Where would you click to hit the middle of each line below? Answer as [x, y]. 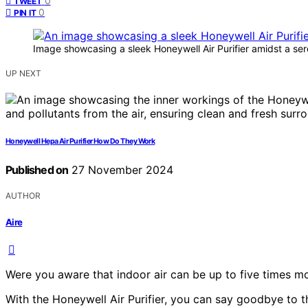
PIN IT [25, 13]
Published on [37, 170]
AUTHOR [23, 196]
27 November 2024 [121, 170]
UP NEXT [23, 74]
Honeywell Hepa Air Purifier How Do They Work [80, 142]
